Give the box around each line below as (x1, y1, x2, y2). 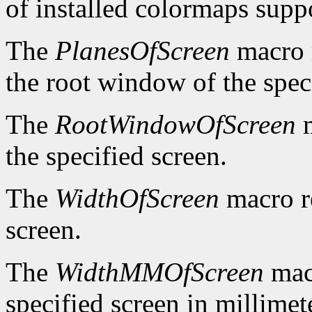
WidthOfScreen (55, 183, 219, 214)
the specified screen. (6, 141, 227, 171)
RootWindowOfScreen (55, 109, 296, 140)
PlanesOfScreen (55, 36, 230, 66)
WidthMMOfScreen (55, 257, 264, 288)
